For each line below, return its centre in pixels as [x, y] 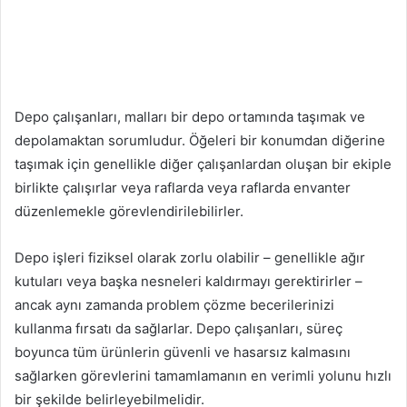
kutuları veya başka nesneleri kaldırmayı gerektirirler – [189, 281]
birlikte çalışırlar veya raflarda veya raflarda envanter [183, 187]
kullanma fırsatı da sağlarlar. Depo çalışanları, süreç [179, 328]
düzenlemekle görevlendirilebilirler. [129, 211]
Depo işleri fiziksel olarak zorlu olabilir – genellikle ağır [190, 257]
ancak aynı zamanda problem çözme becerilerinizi [174, 304]
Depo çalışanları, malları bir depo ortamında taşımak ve [190, 116]
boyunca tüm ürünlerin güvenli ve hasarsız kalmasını [183, 352]
